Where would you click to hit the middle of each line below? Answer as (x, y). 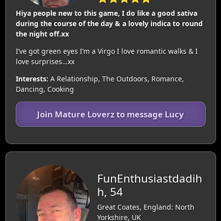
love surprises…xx (45, 61)
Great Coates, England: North (146, 207)
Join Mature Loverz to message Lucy (110, 114)
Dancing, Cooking (45, 89)
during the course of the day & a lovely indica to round (109, 23)
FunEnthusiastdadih (149, 178)
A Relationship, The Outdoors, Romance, (116, 79)
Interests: (32, 79)
